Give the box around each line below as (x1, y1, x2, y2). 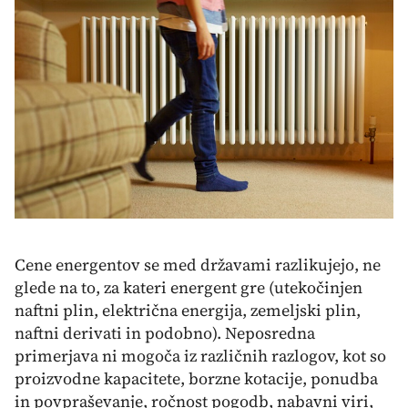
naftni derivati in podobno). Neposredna (15, 321, 315, 345)
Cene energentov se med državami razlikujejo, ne (15, 253, 381, 277)
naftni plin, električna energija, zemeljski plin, (15, 299, 361, 322)
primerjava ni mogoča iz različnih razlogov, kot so (15, 344, 386, 368)
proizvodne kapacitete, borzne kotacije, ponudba (15, 367, 378, 391)
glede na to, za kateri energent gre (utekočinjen (15, 276, 362, 300)
